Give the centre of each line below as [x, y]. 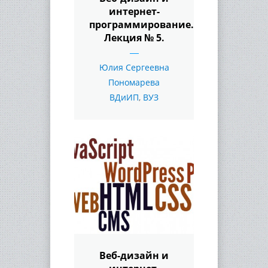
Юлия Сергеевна [134, 67]
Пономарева [134, 82]
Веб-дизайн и [134, 255]
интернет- [134, 11]
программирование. [141, 24]
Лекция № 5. [134, 37]
